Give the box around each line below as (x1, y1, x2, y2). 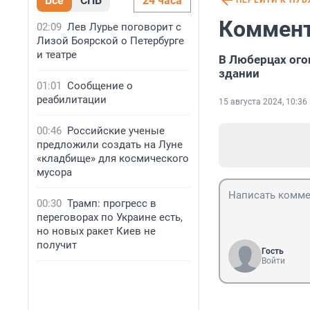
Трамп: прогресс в (67, 197, 156, 210)
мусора (37, 166, 72, 179)
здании (219, 66, 259, 81)
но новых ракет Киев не (37, 225, 156, 237)
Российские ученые (67, 125, 165, 137)
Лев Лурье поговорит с (67, 21, 181, 33)
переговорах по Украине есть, (37, 211, 183, 224)
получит (37, 239, 77, 251)
